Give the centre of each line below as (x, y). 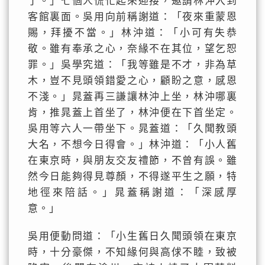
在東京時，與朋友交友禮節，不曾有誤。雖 (132, 161)
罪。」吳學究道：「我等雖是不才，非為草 (132, 65)
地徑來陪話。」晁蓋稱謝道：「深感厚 (132, 193)
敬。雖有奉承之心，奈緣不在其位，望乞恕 (132, 49)
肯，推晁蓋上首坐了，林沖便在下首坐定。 (132, 113)
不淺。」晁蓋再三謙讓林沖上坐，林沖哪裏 (132, 97)
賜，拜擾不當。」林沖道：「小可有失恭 (132, 33)
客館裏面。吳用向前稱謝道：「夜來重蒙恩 (132, 17)
